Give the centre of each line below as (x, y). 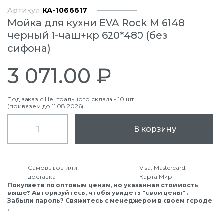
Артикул (25, 10)
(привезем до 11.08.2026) (45, 106)
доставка (42, 177)
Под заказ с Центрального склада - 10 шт (70, 99)
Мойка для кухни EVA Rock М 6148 (96, 23)
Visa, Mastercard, (163, 168)
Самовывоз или (53, 168)
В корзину (155, 129)
